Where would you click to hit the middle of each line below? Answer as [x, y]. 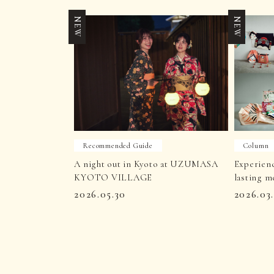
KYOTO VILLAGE [113, 178]
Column [256, 146]
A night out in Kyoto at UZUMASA [146, 164]
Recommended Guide [118, 146]
